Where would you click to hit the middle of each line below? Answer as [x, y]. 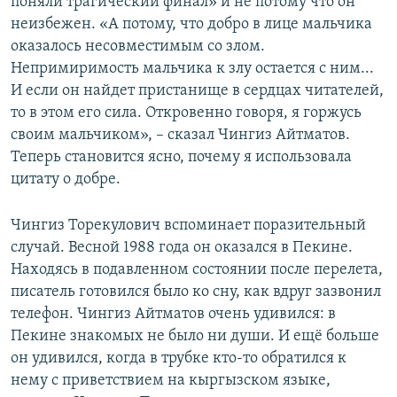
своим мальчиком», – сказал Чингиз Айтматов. [180, 136]
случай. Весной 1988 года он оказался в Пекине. [182, 248]
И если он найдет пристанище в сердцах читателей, [197, 91]
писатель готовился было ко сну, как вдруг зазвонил [196, 292]
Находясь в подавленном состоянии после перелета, [197, 270]
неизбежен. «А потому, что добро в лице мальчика [191, 25]
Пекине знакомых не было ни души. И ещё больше [195, 337]
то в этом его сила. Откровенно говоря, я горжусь [186, 113]
